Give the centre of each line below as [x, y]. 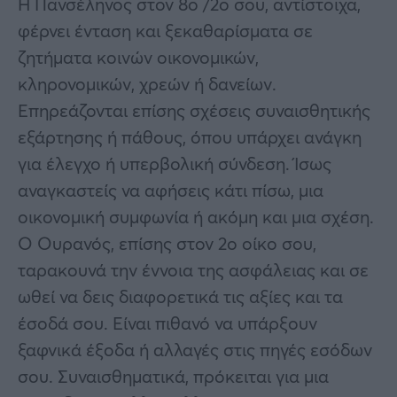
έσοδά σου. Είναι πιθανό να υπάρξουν [167, 323]
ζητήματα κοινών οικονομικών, [138, 57]
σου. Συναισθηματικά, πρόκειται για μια [173, 376]
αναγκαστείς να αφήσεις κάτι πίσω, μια [171, 190]
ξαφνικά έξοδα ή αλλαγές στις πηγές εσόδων [195, 349]
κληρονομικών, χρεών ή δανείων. [147, 83]
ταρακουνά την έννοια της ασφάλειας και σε [193, 269]
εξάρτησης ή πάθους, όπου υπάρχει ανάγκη [190, 136]
